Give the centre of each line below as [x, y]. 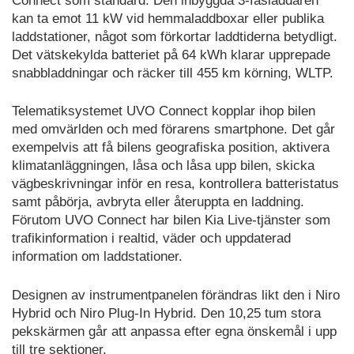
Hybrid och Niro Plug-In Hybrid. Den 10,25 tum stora [166, 313]
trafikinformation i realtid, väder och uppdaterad [151, 239]
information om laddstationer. [97, 257]
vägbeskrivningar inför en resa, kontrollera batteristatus [175, 184]
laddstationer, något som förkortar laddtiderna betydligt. [175, 36]
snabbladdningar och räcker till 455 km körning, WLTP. [173, 73]
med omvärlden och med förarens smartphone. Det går [173, 130]
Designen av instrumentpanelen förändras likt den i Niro [176, 295]
